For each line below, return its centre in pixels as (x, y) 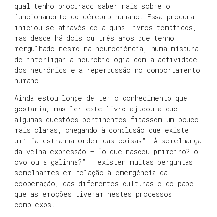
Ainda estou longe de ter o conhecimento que (101, 98)
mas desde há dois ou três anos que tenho (94, 38)
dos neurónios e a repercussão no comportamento (107, 70)
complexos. (35, 205)
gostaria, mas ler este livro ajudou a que (96, 109)
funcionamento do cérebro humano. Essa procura (104, 16)
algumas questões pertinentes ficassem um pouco (107, 120)
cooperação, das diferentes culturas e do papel (106, 184)
